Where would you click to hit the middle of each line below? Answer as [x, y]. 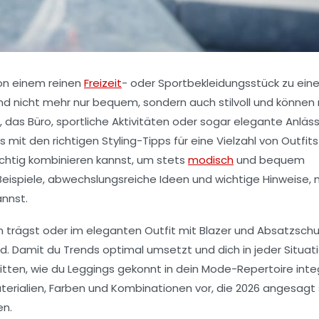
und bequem [269, 159]
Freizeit [103, 83]
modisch [211, 159]
